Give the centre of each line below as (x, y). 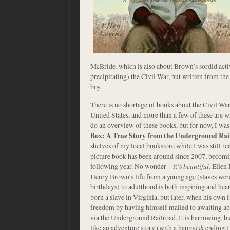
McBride (103, 66)
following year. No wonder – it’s (136, 166)
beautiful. (196, 166)
